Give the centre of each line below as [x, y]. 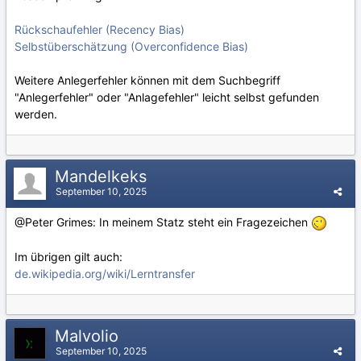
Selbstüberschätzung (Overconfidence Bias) [131, 47]
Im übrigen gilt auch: [70, 257]
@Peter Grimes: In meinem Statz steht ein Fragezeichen [163, 222]
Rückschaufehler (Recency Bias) [100, 30]
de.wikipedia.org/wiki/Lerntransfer [105, 274]
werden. [36, 114]
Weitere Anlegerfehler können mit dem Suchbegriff [147, 81]
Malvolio [89, 336]
